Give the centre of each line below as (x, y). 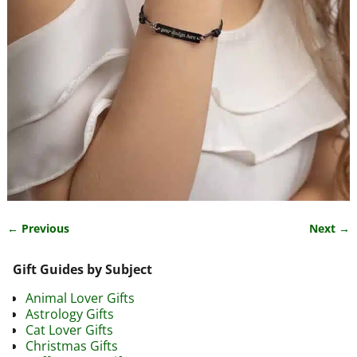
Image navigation (82, 244)
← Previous (38, 228)
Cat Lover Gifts (69, 330)
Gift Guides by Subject (82, 269)
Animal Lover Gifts (80, 298)
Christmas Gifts (72, 345)
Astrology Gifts (70, 314)
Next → (330, 228)
